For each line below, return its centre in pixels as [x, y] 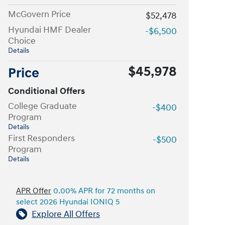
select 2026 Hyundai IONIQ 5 [68, 202]
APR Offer [34, 191]
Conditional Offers [46, 91]
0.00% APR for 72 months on [103, 191]
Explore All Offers [66, 214]
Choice [22, 41]
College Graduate [42, 106]
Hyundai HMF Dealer [49, 30]
